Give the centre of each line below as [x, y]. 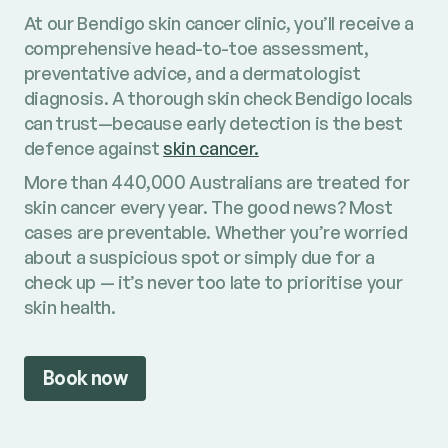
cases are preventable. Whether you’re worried [215, 232]
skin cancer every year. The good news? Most [208, 207]
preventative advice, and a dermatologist [192, 73]
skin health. [69, 307]
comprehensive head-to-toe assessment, [196, 48]
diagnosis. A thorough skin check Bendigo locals [218, 98]
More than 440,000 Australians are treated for [216, 182]
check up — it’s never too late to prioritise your [213, 282]
